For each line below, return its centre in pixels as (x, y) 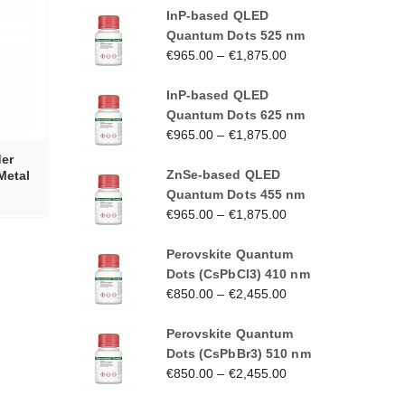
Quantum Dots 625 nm (235, 114)
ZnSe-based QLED (223, 174)
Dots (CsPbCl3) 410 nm (238, 273)
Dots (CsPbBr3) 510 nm (238, 353)
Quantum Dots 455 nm (235, 194)
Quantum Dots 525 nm (235, 35)
